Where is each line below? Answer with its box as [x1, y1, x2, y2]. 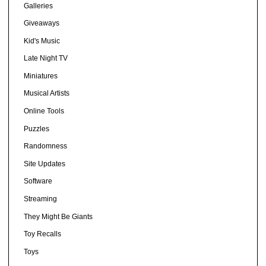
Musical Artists [23, 89, 69, 98]
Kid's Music [23, 36, 60, 45]
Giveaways [23, 19, 59, 28]
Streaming [23, 195, 57, 204]
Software [23, 177, 52, 186]
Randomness [23, 142, 67, 151]
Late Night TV [23, 54, 68, 63]
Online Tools [23, 107, 64, 116]
